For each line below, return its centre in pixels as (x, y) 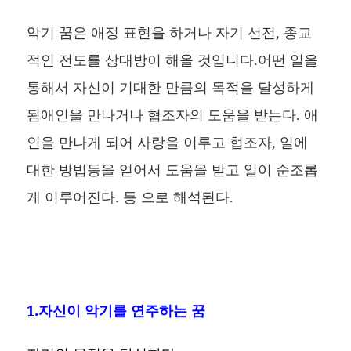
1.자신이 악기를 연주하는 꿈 (116, 310)
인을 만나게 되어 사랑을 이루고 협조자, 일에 (168, 141)
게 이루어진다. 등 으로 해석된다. (130, 196)
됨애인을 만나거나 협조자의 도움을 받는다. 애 (173, 114)
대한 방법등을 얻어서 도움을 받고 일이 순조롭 (173, 169)
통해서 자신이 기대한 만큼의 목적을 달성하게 (171, 87)
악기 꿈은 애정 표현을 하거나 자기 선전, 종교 (170, 32)
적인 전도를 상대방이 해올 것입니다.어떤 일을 (173, 59)
